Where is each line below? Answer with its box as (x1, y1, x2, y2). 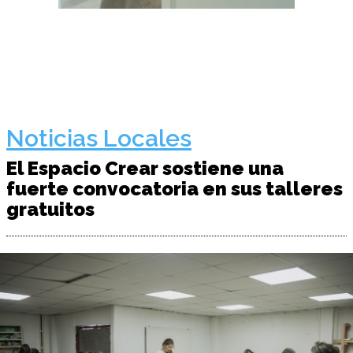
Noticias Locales (6, 124, 191, 152)
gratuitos (6, 198, 95, 221)
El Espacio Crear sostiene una (6, 157, 284, 180)
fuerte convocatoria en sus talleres (6, 177, 343, 200)
